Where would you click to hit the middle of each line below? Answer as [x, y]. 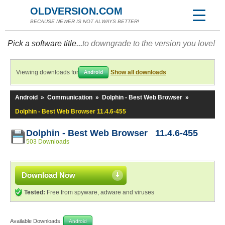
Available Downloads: [37, 221]
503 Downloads [48, 142]
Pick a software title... [45, 43]
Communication [70, 97]
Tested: [35, 192]
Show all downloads [138, 72]
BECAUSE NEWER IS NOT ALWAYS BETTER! [85, 21]
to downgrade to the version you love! [149, 43]
